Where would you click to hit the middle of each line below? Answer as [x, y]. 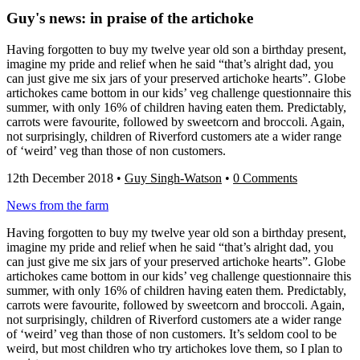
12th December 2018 [60, 178]
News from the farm [57, 206]
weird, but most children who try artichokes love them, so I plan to [174, 349]
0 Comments [265, 178]
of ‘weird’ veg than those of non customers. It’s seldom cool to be [172, 334]
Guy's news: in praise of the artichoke [130, 18]
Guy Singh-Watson [173, 178]
